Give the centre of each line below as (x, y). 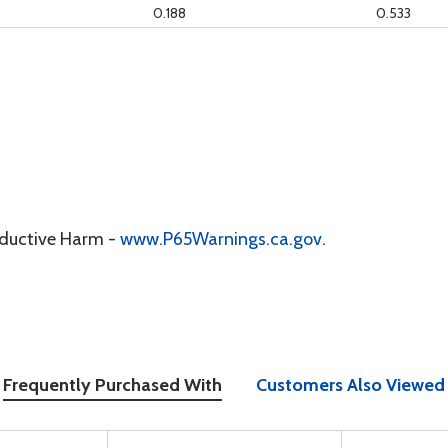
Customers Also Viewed (350, 385)
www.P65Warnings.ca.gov (221, 239)
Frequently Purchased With (112, 385)
